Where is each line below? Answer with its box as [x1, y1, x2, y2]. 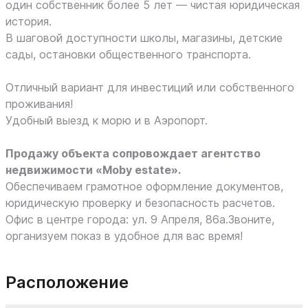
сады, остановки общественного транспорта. [5, 47, 251, 61]
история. [5, 14, 52, 28]
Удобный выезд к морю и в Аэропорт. [5, 113, 208, 127]
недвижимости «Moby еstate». [5, 163, 181, 177]
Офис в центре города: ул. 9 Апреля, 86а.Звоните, [5, 212, 274, 226]
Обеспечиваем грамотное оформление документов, [5, 179, 283, 193]
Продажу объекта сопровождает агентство [5, 146, 261, 160]
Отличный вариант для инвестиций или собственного [5, 80, 294, 94]
